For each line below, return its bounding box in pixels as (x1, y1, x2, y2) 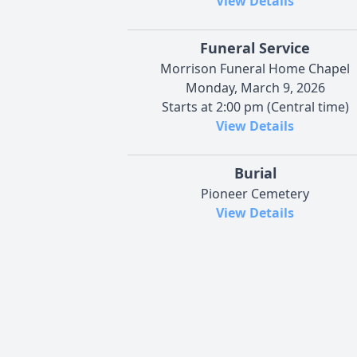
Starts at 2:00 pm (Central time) (161, 98, 349, 116)
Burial (233, 163, 277, 183)
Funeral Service (200, 38, 310, 58)
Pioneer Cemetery (201, 185, 309, 203)
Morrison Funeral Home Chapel (160, 60, 350, 78)
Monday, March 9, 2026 (185, 79, 325, 97)
